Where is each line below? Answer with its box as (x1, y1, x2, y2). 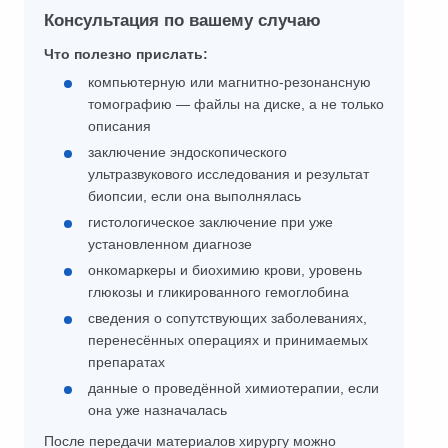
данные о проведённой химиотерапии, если (88, 379, 379, 396)
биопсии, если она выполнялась (88, 187, 301, 204)
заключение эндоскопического (88, 143, 287, 160)
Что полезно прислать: (44, 45, 208, 62)
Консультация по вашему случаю (44, 10, 321, 30)
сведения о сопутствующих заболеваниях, (88, 309, 367, 326)
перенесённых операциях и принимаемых (88, 331, 368, 348)
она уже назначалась (88, 401, 227, 418)
